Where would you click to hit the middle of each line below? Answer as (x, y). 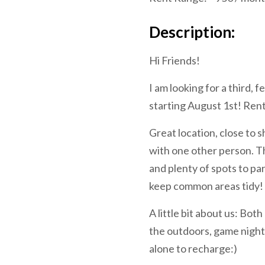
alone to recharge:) (193, 248)
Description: (192, 32)
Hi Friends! (174, 60)
